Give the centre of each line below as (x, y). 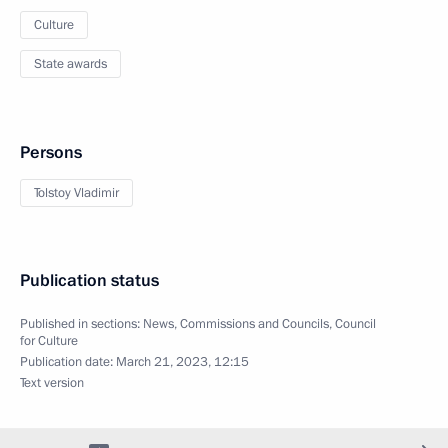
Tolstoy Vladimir (76, 192)
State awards (70, 63)
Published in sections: (81, 323)
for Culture (49, 340)
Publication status (89, 280)
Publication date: (68, 361)
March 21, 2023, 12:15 (182, 361)
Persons (51, 152)
